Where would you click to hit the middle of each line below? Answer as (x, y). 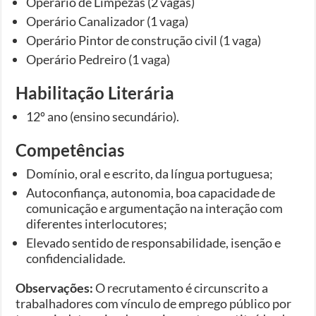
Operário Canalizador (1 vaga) (108, 21)
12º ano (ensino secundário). (103, 116)
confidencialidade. (76, 258)
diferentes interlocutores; (97, 223)
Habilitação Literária (95, 92)
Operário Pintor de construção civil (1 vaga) (144, 40)
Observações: (55, 287)
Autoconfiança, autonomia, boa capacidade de (151, 192)
